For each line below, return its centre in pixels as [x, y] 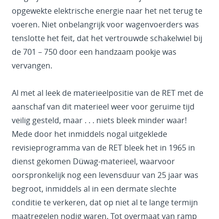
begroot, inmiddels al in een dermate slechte [94, 189]
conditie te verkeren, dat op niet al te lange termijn [105, 203]
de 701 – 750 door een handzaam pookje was [94, 52]
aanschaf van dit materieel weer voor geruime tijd [103, 107]
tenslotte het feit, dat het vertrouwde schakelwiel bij [107, 38]
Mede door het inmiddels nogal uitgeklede [89, 134]
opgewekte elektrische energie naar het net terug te [107, 11]
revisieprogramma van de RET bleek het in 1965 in [103, 148]
